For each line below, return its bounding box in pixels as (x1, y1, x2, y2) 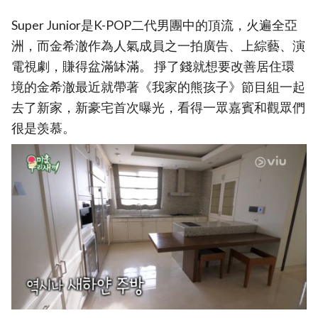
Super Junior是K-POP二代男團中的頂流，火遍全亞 (11, 17, 297, 33)
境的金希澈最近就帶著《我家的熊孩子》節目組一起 (11, 79, 305, 94)
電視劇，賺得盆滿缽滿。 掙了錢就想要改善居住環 (11, 58, 295, 74)
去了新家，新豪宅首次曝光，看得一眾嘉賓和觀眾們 (11, 99, 305, 115)
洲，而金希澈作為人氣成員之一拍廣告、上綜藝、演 (11, 38, 305, 53)
